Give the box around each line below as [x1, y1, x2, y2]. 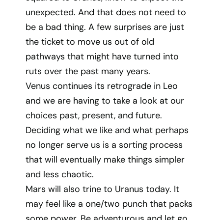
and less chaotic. [26, 168, 94, 180]
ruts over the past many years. [26, 65, 151, 77]
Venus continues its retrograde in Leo [26, 80, 178, 92]
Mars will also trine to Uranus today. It [26, 183, 180, 195]
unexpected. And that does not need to [26, 6, 187, 18]
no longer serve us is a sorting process [26, 139, 183, 151]
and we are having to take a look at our [26, 95, 185, 107]
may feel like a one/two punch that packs [26, 198, 193, 210]
